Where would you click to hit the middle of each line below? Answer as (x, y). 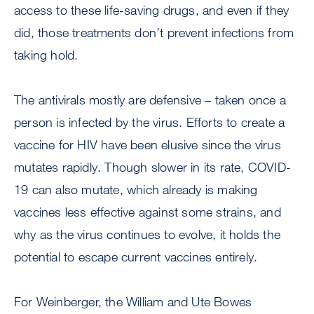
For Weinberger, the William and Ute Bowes (133, 301)
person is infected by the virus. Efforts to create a (150, 122)
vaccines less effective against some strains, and (148, 212)
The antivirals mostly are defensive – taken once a (150, 100)
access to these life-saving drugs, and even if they (152, 10)
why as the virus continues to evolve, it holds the (148, 234)
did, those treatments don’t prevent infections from (154, 32)
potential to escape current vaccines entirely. (136, 257)
